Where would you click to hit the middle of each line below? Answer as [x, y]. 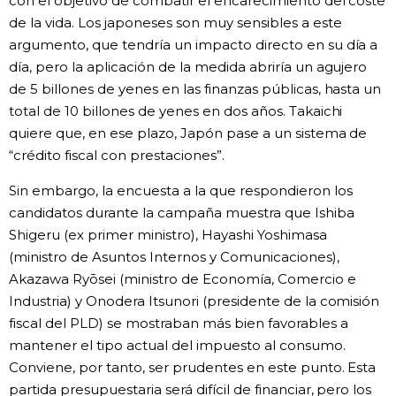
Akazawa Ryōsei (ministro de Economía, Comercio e [183, 278]
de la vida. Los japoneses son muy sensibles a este [175, 22]
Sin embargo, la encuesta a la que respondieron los [181, 190]
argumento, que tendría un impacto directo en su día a [194, 44]
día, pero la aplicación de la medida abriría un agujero [188, 66]
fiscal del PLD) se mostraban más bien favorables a [179, 323]
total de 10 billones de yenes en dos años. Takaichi [176, 110]
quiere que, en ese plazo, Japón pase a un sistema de [188, 133]
